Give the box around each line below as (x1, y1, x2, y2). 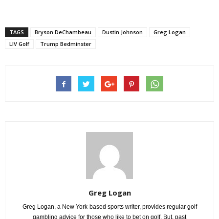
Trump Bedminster (40, 40, 91, 47)
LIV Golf (9, 40, 29, 47)
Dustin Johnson (102, 28, 143, 36)
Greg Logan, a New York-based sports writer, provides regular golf (22, 203, 197, 210)
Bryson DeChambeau (35, 28, 91, 36)
